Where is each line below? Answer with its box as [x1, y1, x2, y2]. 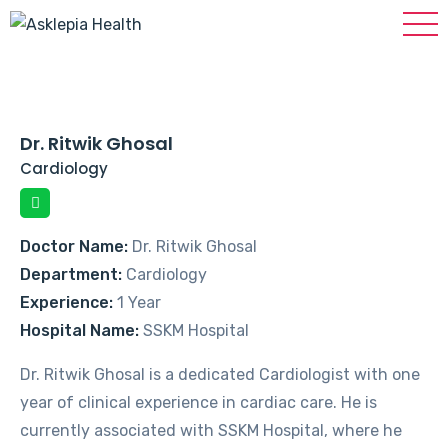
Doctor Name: [20, 236, 128, 256]
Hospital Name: [20, 320, 139, 340]
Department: [20, 264, 122, 284]
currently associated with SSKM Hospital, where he [20, 420, 402, 440]
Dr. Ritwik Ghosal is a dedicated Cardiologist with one [20, 364, 420, 384]
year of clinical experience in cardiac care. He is [20, 392, 377, 412]
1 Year [113, 292, 161, 312]
